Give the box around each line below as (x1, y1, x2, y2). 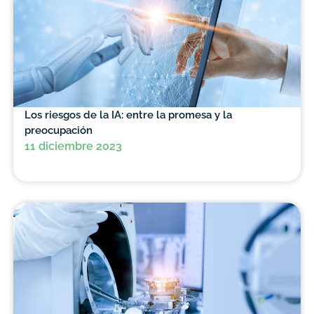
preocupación (24, 124, 93, 137)
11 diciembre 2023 (24, 139, 122, 153)
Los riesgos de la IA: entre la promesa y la (24, 109, 232, 121)
